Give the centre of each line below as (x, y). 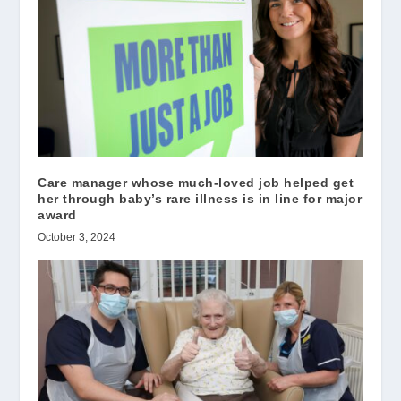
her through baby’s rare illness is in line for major (200, 198)
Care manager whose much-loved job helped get (196, 182)
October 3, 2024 (77, 237)
